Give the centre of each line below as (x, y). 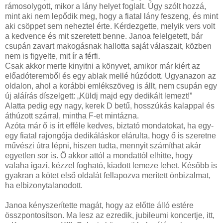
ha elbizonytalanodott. (44, 186)
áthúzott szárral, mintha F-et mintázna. (72, 116)
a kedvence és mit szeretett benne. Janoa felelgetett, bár (104, 36)
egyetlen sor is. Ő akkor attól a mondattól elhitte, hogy (99, 156)
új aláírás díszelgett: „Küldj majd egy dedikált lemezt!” (99, 96)
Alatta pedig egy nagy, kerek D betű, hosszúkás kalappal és (110, 106)
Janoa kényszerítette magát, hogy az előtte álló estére (99, 206)
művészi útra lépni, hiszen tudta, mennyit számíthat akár (103, 146)
